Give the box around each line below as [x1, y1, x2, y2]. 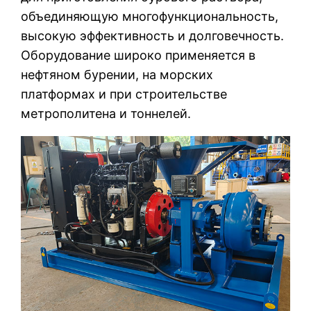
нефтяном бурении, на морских [21, 67, 214, 82]
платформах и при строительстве [21, 86, 228, 101]
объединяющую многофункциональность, [21, 8, 279, 24]
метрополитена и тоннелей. [21, 106, 192, 121]
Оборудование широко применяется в [21, 47, 256, 62]
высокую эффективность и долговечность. [21, 28, 285, 43]
